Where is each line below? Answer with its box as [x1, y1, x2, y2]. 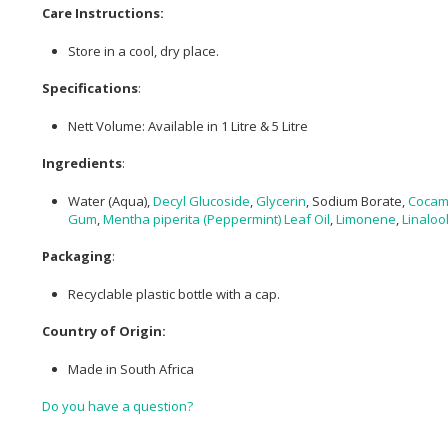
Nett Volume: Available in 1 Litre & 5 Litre [68, 116, 308, 135]
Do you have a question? [42, 397, 193, 416]
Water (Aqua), [68, 191, 153, 210]
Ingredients [42, 154, 122, 173]
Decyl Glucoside [153, 191, 250, 210]
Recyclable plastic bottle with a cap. [68, 284, 280, 303]
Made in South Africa [68, 359, 194, 378]
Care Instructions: [42, 4, 164, 23]
